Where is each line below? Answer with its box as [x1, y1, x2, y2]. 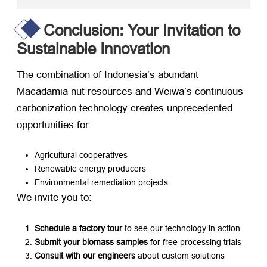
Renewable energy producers [35, 164, 146, 174]
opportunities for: [17, 119, 92, 131]
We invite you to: [17, 192, 92, 204]
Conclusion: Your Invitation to [44, 21, 240, 40]
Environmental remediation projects [35, 178, 168, 188]
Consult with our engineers [35, 250, 135, 260]
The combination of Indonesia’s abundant [17, 69, 198, 81]
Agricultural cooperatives [35, 150, 128, 160]
